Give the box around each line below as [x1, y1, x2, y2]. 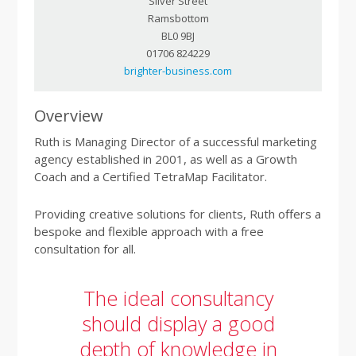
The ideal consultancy [83, 284, 273, 312]
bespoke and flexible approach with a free [33, 223, 264, 240]
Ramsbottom [147, 11, 209, 26]
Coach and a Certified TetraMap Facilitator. [33, 168, 267, 185]
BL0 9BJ [161, 29, 195, 44]
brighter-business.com [124, 64, 232, 79]
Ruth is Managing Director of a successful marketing [33, 133, 317, 150]
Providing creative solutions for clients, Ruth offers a [33, 206, 321, 222]
